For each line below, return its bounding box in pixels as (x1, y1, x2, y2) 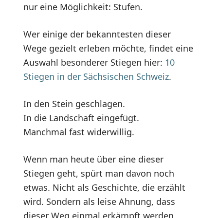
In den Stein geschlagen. (23, 97, 125, 109)
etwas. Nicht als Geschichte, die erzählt (23, 181, 185, 193)
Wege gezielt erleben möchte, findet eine (23, 42, 193, 54)
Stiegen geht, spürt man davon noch (23, 167, 174, 179)
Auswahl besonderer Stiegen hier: (23, 56, 165, 68)
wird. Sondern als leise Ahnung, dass (23, 195, 175, 207)
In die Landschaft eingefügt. (23, 111, 139, 124)
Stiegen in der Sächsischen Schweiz (23, 70, 169, 82)
